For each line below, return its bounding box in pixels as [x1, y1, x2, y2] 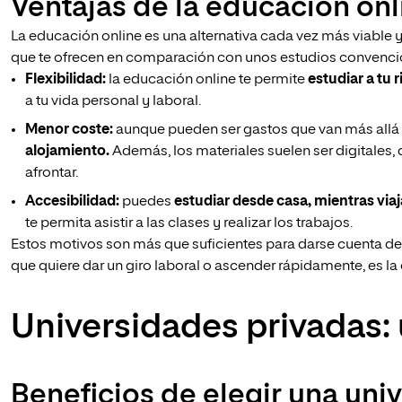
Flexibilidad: [25, 73, 106, 87]
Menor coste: [25, 123, 113, 137]
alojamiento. [25, 144, 109, 159]
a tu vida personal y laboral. [25, 94, 201, 109]
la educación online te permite [106, 73, 308, 87]
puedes [119, 195, 174, 209]
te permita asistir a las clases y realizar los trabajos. [25, 216, 353, 231]
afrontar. [25, 166, 78, 180]
